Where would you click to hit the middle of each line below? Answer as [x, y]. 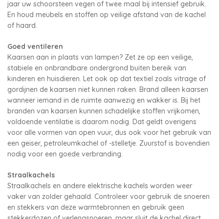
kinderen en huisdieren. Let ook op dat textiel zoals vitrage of [107, 78]
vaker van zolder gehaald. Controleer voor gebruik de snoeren [109, 196]
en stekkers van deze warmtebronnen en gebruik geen [96, 207]
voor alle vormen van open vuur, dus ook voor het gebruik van [109, 132]
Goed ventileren [35, 46]
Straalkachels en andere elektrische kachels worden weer [100, 186]
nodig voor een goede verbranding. [65, 154]
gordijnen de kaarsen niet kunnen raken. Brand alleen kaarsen [108, 89]
